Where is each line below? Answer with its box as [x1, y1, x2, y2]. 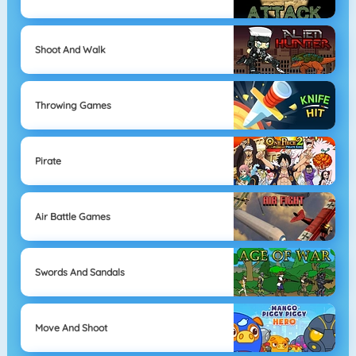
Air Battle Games [34, 210, 110, 222]
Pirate [34, 154, 61, 167]
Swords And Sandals [34, 265, 125, 278]
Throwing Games [34, 99, 111, 111]
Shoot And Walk [34, 43, 106, 56]
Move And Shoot [34, 321, 107, 334]
